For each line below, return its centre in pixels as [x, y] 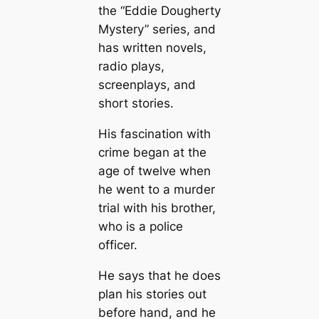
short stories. [136, 103]
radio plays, [131, 66]
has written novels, [152, 47]
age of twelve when [154, 171]
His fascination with [154, 134]
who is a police [140, 226]
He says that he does [159, 275]
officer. [117, 245]
